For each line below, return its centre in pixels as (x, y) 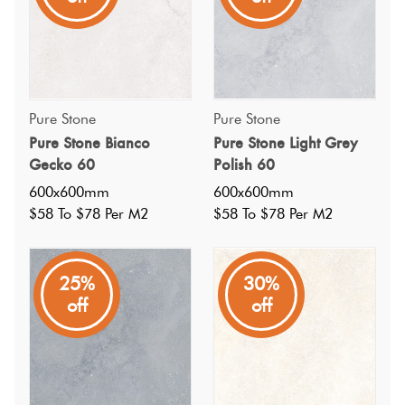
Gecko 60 (62, 165)
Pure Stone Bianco (89, 143)
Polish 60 (244, 165)
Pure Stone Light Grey (286, 143)
